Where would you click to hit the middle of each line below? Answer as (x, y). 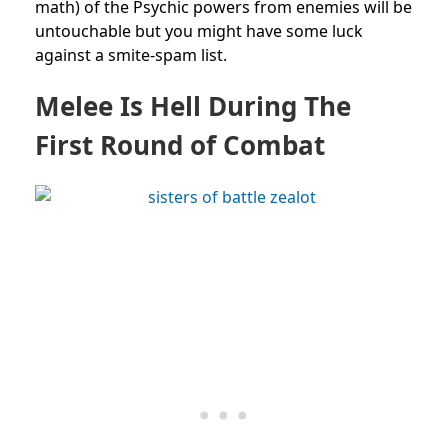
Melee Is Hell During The (193, 105)
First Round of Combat (180, 144)
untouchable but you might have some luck (199, 30)
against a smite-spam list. (131, 54)
